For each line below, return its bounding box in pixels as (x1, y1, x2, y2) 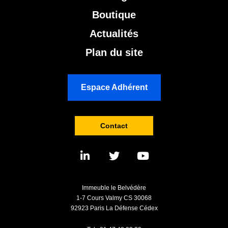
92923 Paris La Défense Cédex (70, 205, 158, 212)
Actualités (90, 28, 138, 40)
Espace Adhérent (80, 83, 148, 92)
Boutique (92, 9, 136, 21)
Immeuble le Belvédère (82, 184, 146, 192)
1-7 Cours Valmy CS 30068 (76, 194, 152, 202)
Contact (100, 122, 128, 130)
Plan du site (85, 47, 143, 59)
